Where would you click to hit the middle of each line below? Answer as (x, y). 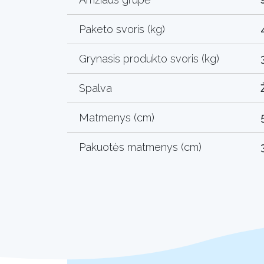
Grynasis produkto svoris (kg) (149, 58)
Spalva (95, 88)
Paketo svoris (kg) (122, 29)
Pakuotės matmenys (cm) (140, 147)
